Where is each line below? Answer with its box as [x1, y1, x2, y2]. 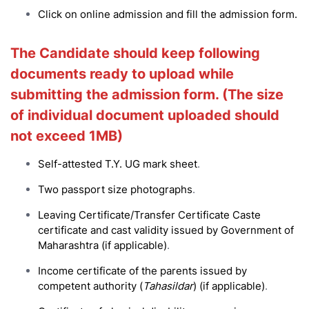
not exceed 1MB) [10, 127, 123, 144]
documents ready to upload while [10, 65, 234, 82]
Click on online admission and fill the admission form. [38, 7, 297, 21]
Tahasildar [143, 279, 193, 292]
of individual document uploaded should [10, 106, 279, 123]
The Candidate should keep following [10, 44, 260, 61]
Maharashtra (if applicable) [38, 238, 167, 252]
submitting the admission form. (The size [10, 86, 283, 103]
